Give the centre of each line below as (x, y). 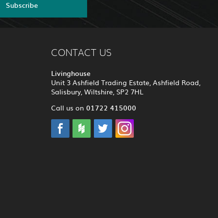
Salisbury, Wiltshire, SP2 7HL (97, 92)
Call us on (68, 108)
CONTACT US (81, 53)
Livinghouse (71, 73)
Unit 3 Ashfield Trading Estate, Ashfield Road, (126, 82)
